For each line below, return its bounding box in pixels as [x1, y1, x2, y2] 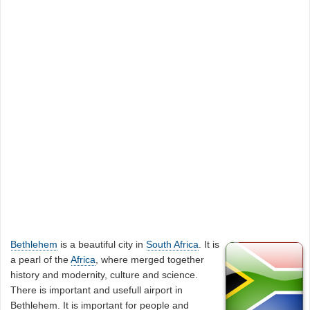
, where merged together [95, 253, 205, 265]
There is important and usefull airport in [10, 284, 183, 295]
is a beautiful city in [57, 238, 147, 250]
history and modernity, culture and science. [10, 268, 199, 280]
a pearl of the [10, 253, 71, 265]
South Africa [146, 238, 199, 250]
